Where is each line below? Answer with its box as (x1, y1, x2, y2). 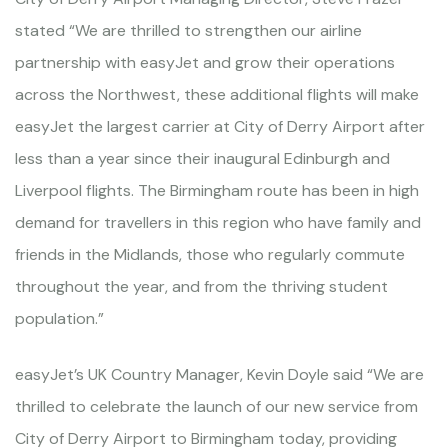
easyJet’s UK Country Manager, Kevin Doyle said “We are (15, 363, 424, 385)
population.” (15, 307, 104, 329)
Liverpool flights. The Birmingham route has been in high (15, 179, 419, 201)
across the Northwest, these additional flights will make (15, 83, 419, 105)
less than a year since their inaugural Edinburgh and (15, 147, 390, 169)
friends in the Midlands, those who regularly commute (15, 243, 405, 265)
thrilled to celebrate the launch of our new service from (15, 395, 418, 417)
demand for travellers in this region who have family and (15, 211, 421, 233)
